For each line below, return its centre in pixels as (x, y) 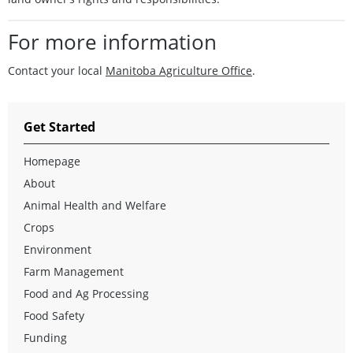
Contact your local (57, 70)
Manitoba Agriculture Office (179, 70)
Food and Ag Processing (86, 293)
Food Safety (54, 315)
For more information (112, 42)
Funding (45, 337)
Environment (58, 249)
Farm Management (74, 271)
